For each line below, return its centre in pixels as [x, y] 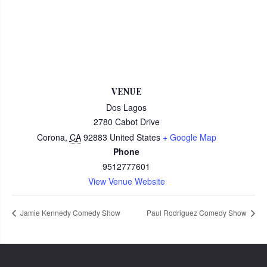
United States [135, 137]
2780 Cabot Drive [126, 122]
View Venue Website [126, 181]
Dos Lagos [126, 107]
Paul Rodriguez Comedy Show [198, 213]
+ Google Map [189, 137]
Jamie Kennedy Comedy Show [69, 213]
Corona [51, 137]
